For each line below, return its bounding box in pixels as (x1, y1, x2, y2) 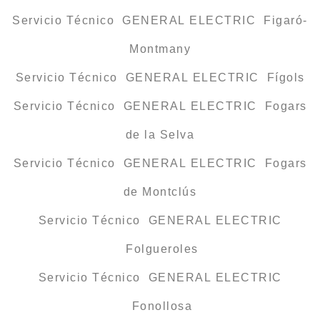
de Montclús (123, 186, 197, 199)
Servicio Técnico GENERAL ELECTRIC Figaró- (12, 14, 308, 27)
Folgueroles (121, 243, 199, 256)
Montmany (129, 43, 191, 56)
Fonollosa (128, 300, 192, 313)
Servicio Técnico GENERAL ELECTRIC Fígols (15, 71, 305, 84)
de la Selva (125, 129, 195, 141)
